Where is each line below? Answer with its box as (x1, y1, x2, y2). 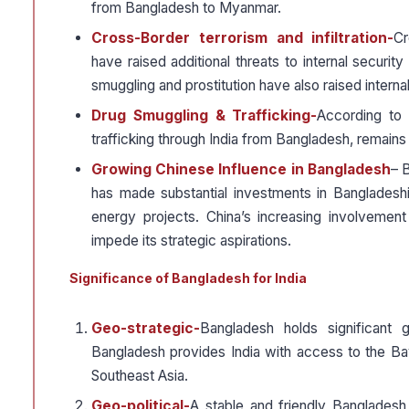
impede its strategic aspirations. (91, 232, 291, 250)
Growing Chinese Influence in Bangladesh (91, 161, 391, 179)
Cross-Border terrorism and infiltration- (91, 29, 394, 47)
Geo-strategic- (91, 320, 200, 338)
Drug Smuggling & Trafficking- (91, 107, 318, 125)
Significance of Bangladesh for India (69, 270, 307, 287)
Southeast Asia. (91, 367, 188, 385)
